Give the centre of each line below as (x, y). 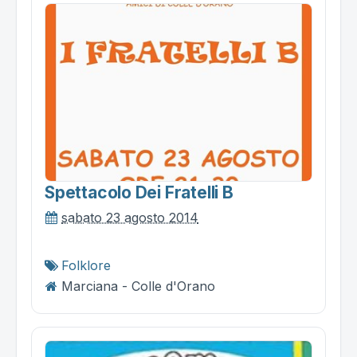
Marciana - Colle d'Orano (138, 286)
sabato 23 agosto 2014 (130, 218)
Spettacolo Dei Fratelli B (139, 193)
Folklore (86, 266)
